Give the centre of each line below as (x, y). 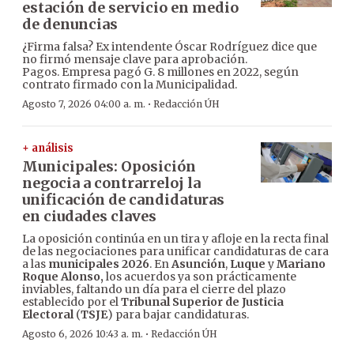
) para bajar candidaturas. (178, 315)
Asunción (198, 264)
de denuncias (70, 24)
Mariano (301, 264)
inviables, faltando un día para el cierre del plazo (154, 290)
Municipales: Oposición (109, 167)
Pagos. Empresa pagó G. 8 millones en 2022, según (160, 72)
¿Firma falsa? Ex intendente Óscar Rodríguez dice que (169, 47)
